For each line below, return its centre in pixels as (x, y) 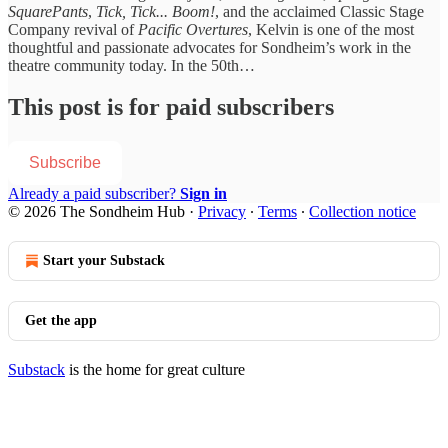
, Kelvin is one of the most (331, 29)
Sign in (203, 194)
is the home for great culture (155, 370)
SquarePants (48, 11)
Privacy (222, 212)
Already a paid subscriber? (94, 194)
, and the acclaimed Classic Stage (319, 11)
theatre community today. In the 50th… (131, 65)
